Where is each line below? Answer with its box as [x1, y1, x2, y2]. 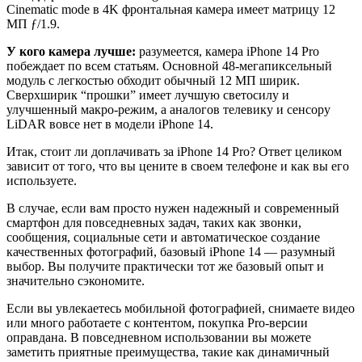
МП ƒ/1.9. [6, 17, 60, 32]
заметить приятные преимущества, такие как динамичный [6, 345, 330, 360]
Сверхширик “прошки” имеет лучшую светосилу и [6, 88, 289, 103]
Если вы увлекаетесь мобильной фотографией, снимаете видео [6, 301, 355, 316]
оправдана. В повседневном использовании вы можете [6, 330, 311, 345]
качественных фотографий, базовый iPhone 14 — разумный [6, 245, 335, 259]
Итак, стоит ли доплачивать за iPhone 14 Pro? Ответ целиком [6, 145, 342, 159]
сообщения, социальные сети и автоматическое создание [6, 230, 320, 245]
